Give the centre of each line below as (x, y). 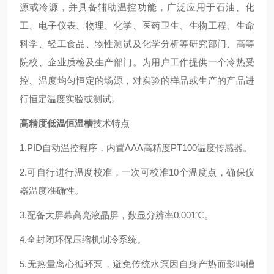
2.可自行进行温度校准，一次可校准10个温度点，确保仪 (137, 172)
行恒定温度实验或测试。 (70, 99)
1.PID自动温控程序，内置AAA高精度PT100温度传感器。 (136, 148)
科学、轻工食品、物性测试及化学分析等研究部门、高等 (137, 44)
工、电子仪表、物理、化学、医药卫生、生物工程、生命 (137, 25)
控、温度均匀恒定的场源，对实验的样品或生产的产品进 (137, 80)
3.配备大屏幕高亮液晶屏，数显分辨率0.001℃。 (117, 215)
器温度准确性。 (52, 191)
